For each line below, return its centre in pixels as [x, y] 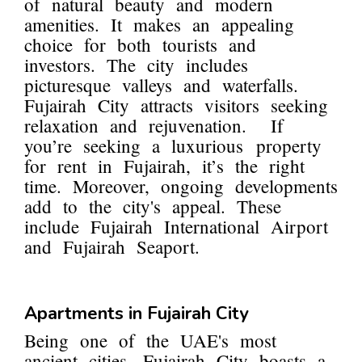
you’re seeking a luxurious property [173, 146]
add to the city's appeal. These [153, 206]
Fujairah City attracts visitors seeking [176, 105]
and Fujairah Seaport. [112, 247]
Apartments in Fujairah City [137, 314]
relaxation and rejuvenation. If [154, 126]
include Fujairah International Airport [176, 227]
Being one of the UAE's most [150, 341]
